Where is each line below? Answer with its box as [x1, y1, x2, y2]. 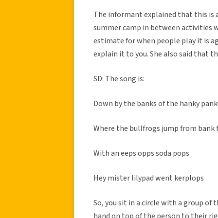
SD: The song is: [93, 73, 145, 84]
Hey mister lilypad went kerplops [93, 172, 204, 183]
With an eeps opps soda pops [93, 147, 189, 159]
